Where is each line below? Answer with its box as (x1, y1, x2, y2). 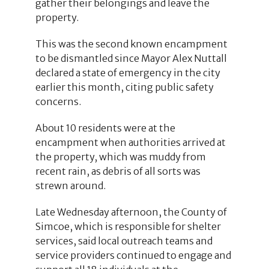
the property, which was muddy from (35, 150, 206, 163)
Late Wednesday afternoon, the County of (35, 205, 227, 218)
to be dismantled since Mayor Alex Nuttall (35, 52, 227, 64)
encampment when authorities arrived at (35, 136, 226, 148)
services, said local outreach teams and (35, 234, 213, 247)
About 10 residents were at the (35, 121, 175, 134)
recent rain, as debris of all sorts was (35, 165, 201, 177)
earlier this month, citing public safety (35, 80, 214, 93)
